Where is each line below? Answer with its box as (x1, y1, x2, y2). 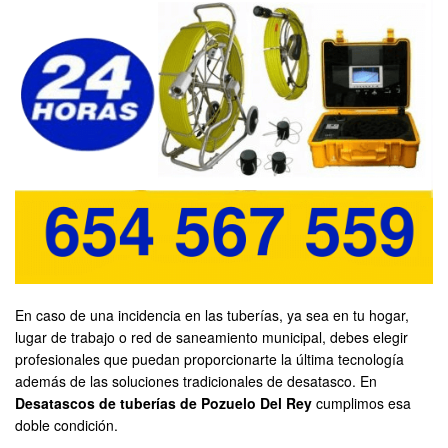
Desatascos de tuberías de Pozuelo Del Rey (15, 393, 312, 414)
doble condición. (15, 415, 118, 436)
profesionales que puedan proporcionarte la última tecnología (15, 349, 404, 370)
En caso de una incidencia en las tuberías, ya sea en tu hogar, (15, 305, 409, 326)
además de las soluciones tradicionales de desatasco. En (15, 371, 377, 392)
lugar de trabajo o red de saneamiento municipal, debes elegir (15, 327, 408, 348)
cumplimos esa (312, 393, 411, 414)
